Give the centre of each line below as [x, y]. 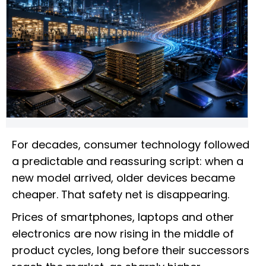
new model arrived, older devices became [123, 178]
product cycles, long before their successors [131, 251]
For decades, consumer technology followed [131, 145]
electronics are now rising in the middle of [123, 234]
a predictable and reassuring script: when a [128, 161]
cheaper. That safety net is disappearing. [121, 195]
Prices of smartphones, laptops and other [123, 217]
